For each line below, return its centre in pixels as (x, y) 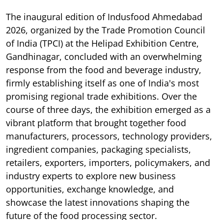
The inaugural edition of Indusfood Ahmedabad (104, 16)
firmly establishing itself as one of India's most (102, 83)
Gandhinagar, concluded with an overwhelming (104, 56)
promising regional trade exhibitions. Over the (101, 96)
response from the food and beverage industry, (104, 69)
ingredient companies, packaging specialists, (98, 149)
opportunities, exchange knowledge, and (90, 189)
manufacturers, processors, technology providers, (109, 136)
